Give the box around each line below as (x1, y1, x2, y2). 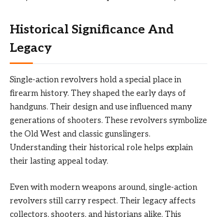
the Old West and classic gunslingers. (10, 129, 150, 139)
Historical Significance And (10, 22, 174, 37)
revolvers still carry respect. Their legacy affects (10, 196, 196, 206)
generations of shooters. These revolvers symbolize (10, 115, 207, 125)
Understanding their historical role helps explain (10, 142, 193, 153)
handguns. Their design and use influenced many (10, 102, 192, 112)
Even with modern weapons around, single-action (10, 183, 197, 193)
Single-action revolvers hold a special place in (10, 75, 181, 85)
